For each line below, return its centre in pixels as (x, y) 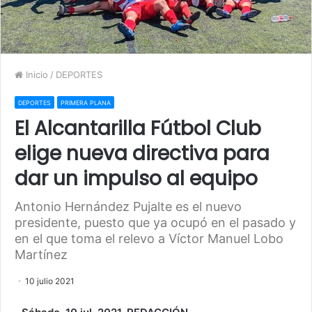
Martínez (41, 254)
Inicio (36, 74)
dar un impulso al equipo (136, 178)
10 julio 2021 (50, 281)
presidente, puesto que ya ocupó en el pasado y (155, 222)
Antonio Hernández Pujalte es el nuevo (128, 206)
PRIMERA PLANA (86, 102)
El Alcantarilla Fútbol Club (138, 128)
